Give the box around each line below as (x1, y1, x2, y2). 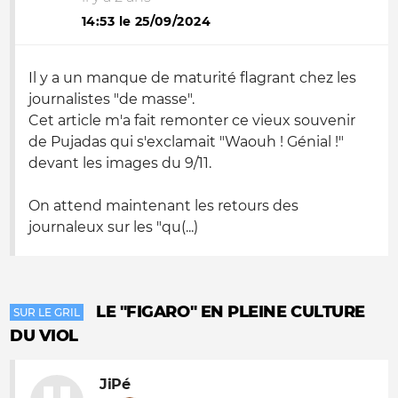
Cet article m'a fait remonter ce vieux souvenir (28, 112, 355, 129)
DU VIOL (10, 326, 78, 346)
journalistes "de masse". (28, 91, 195, 107)
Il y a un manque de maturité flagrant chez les (28, 69, 356, 86)
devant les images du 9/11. (28, 155, 211, 171)
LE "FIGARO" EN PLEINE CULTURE (96, 302, 365, 322)
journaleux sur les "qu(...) (28, 219, 198, 235)
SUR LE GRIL (13, 306, 80, 319)
